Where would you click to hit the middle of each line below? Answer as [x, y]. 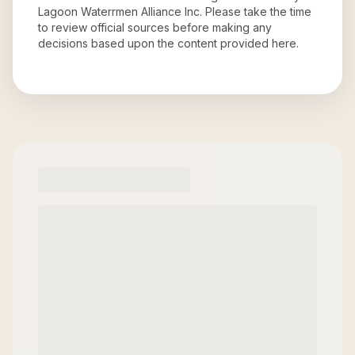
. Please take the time [256, 11]
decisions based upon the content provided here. [168, 43]
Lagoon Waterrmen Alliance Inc [119, 11]
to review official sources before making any [155, 27]
